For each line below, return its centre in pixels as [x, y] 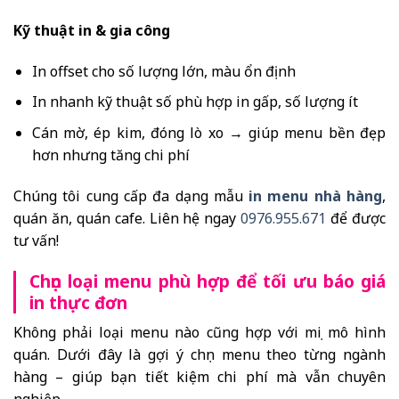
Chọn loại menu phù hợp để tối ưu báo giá [208, 281]
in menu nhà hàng [316, 195]
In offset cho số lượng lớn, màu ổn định [163, 71]
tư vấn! [36, 240]
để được [356, 218]
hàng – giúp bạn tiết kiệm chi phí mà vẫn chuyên [199, 377]
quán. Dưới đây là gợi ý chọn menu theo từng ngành [199, 355]
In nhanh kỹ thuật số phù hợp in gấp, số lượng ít [195, 102]
